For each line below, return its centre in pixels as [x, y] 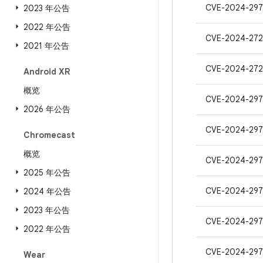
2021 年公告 [46, 46]
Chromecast [49, 135]
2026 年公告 [47, 109]
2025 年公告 [47, 173]
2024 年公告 [47, 191]
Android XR [47, 72]
